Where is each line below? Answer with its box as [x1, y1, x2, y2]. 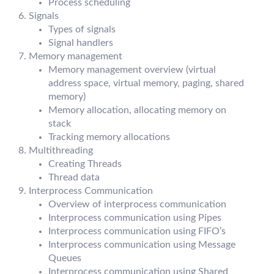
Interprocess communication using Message [48, 240, 235, 250]
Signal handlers [48, 38, 113, 48]
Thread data [48, 172, 100, 183]
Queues [48, 253, 81, 264]
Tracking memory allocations [48, 132, 170, 143]
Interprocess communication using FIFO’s [48, 226, 226, 237]
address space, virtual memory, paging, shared [48, 78, 244, 89]
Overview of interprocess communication [48, 199, 226, 210]
